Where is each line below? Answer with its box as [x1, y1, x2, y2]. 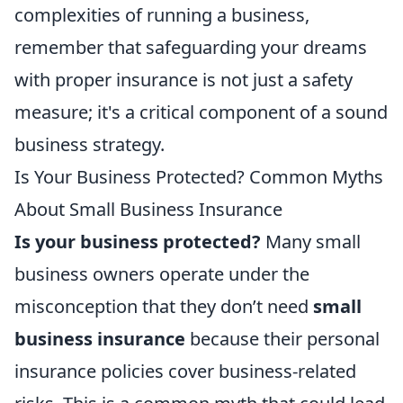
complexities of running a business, [14, 2, 309, 27]
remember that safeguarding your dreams [14, 34, 367, 59]
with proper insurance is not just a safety [14, 67, 353, 92]
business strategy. [14, 131, 165, 157]
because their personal [185, 326, 380, 351]
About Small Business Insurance [14, 196, 282, 221]
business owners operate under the [14, 261, 309, 286]
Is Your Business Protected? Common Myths [14, 164, 383, 189]
